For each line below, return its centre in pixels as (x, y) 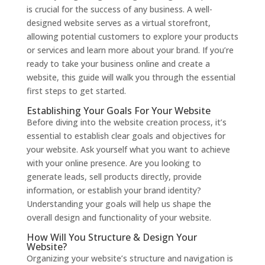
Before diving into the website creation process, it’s (126, 122)
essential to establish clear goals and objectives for (126, 136)
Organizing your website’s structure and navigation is (130, 258)
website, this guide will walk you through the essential (131, 77)
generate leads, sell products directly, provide (114, 177)
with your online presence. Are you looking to (114, 163)
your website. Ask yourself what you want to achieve (128, 149)
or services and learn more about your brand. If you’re (130, 50)
